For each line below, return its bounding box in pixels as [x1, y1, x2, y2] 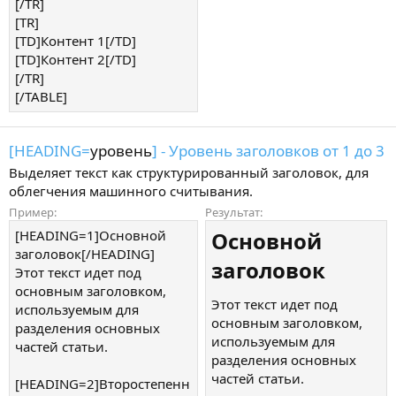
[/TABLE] [15, 88, 67, 106]
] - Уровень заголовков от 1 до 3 [152, 140, 385, 161]
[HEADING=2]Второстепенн [15, 374, 190, 392]
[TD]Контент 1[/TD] [15, 32, 136, 50]
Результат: [205, 203, 263, 220]
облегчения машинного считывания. [9, 181, 253, 200]
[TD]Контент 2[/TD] [15, 50, 136, 69]
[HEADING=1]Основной [15, 225, 166, 244]
